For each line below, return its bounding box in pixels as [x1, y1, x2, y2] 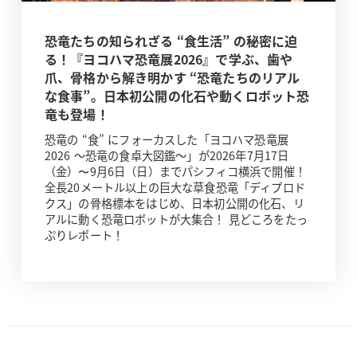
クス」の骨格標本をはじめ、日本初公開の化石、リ [44, 194, 304, 211]
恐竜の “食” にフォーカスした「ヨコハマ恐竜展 [44, 131, 288, 147]
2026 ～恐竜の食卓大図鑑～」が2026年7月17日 [44, 147, 289, 163]
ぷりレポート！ [44, 226, 124, 243]
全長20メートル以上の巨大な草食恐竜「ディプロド [44, 178, 305, 195]
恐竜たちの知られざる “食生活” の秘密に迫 [44, 31, 298, 51]
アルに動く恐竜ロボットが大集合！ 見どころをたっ [44, 210, 308, 227]
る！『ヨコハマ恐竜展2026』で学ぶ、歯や [44, 49, 293, 69]
